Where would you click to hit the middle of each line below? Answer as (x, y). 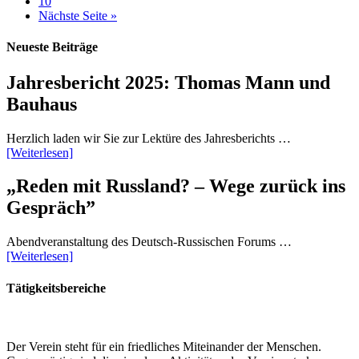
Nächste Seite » (78, 16)
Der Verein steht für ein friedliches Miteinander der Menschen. (164, 346)
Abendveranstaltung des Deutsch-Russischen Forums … (149, 242)
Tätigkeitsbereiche (56, 288)
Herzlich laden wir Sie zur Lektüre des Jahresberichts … (149, 138)
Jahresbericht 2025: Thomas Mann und (168, 82)
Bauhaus (42, 104)
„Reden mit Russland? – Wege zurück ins (176, 186)
